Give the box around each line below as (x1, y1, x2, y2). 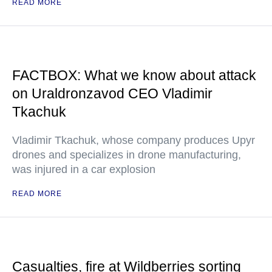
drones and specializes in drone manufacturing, (12, 149, 241, 161)
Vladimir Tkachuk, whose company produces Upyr (12, 134, 255, 147)
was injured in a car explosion (12, 163, 155, 176)
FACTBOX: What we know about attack (12, 67, 256, 84)
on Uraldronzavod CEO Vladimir (12, 86, 212, 102)
